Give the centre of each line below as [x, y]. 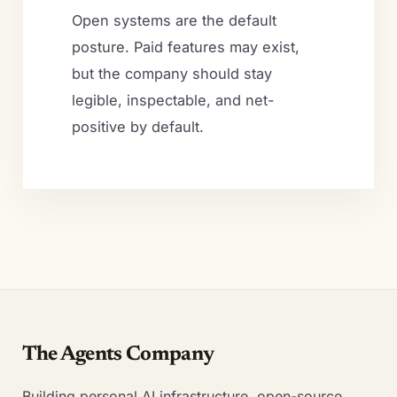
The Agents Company [118, 354]
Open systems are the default [174, 20]
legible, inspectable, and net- [173, 100]
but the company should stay [171, 73]
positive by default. [137, 126]
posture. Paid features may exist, [185, 47]
